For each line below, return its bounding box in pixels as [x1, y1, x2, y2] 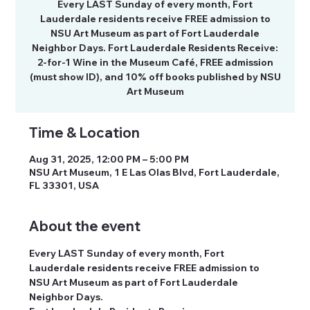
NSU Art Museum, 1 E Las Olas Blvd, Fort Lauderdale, [29, 165, 280, 179]
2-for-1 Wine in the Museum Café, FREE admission [37, 55, 273, 69]
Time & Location [29, 123, 140, 141]
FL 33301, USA [29, 179, 100, 192]
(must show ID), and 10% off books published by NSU [29, 70, 281, 83]
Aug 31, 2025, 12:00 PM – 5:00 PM [29, 152, 190, 165]
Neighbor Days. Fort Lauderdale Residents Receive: [32, 41, 278, 54]
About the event [29, 217, 141, 235]
